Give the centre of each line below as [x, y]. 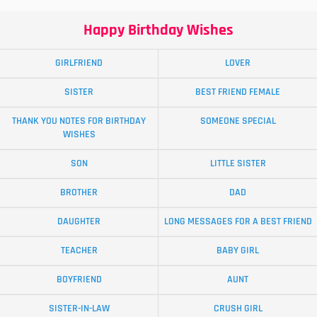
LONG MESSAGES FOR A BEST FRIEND [238, 221]
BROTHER [79, 192]
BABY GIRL [238, 250]
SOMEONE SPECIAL [238, 121]
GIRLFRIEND [79, 63]
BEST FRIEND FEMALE [238, 92]
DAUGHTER [79, 221]
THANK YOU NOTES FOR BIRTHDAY [79, 121]
